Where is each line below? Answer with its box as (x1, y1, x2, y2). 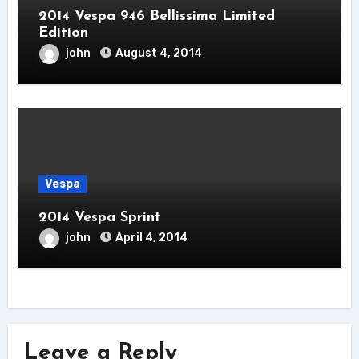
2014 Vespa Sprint (38, 209, 161, 225)
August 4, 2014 (115, 46, 202, 60)
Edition (38, 25, 88, 41)
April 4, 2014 (115, 230, 188, 244)
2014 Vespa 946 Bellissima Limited (38, 8, 275, 24)
